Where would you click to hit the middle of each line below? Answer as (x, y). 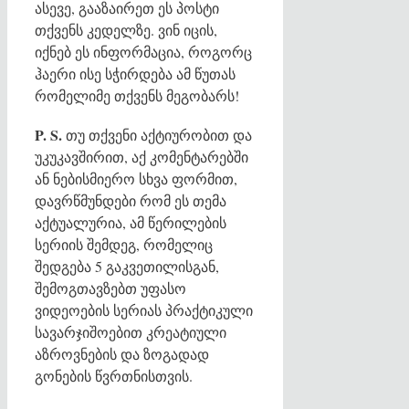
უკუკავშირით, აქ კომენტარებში (142, 157)
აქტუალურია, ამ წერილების (131, 223)
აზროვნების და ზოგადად (122, 354)
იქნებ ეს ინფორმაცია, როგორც (143, 52)
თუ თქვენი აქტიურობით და (159, 135)
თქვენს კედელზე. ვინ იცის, (126, 30)
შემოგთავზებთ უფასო (110, 288)
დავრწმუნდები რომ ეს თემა (131, 201)
